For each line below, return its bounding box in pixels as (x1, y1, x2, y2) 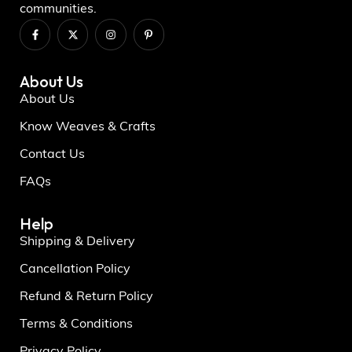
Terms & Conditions (20, 317, 133, 331)
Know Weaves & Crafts (20, 120, 156, 134)
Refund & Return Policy (20, 290, 153, 303)
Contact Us (20, 148, 85, 161)
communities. (20, 3, 97, 16)
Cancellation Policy (20, 262, 130, 276)
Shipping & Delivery (20, 235, 135, 248)
